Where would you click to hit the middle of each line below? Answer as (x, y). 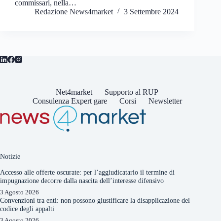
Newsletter (165, 101)
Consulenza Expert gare (70, 101)
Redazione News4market (74, 12)
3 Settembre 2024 (151, 12)
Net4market (74, 92)
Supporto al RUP (132, 92)
